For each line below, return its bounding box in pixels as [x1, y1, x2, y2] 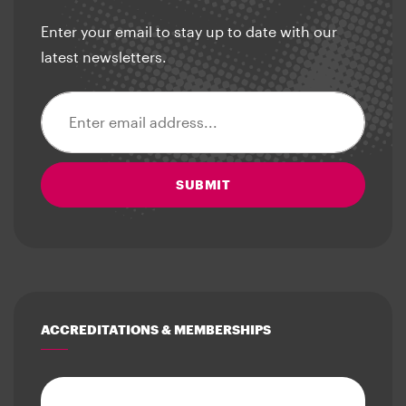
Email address [40, 93, 135, 111]
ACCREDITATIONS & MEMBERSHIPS [41, 321, 271, 337]
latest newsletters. [41, 47, 167, 65]
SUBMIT [176, 176, 230, 192]
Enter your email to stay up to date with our [41, 22, 337, 40]
